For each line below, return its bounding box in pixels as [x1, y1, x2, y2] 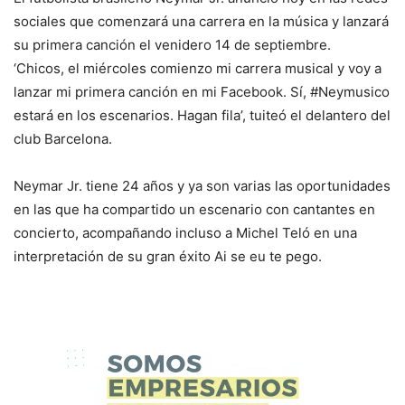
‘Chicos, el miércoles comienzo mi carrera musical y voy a [14, 59, 381, 77]
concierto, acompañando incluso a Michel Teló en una [14, 223, 357, 241]
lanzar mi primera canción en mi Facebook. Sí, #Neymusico [14, 82, 390, 100]
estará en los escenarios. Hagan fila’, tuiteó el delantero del [14, 106, 391, 124]
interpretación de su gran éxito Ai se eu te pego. [14, 247, 322, 265]
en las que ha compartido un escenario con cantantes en [14, 200, 375, 218]
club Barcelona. [14, 129, 112, 147]
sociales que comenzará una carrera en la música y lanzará [14, 12, 389, 30]
